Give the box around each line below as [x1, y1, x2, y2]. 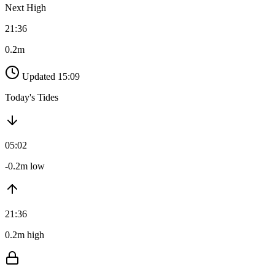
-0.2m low [5, 161, 45, 172]
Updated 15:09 [22, 71, 80, 82]
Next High [5, 2, 46, 14]
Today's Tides [5, 92, 58, 103]
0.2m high [5, 230, 44, 241]
